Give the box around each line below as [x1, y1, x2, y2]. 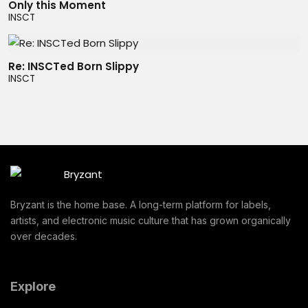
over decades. [10, 230, 77, 242]
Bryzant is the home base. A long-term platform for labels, [10, 199, 271, 210]
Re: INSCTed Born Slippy [8, 59, 139, 74]
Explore [10, 279, 56, 294]
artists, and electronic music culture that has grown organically [10, 214, 291, 226]
